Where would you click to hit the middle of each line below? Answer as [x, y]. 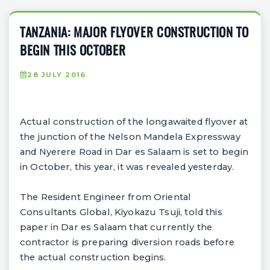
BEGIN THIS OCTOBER [73, 51]
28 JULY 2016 [57, 74]
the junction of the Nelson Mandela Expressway [130, 137]
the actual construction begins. [93, 257]
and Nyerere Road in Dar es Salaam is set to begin [134, 152]
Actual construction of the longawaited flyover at [134, 121]
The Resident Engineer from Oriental [106, 197]
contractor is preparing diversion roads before [127, 242]
